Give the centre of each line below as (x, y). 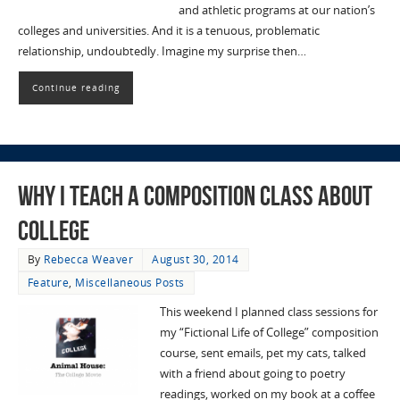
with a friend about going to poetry (252, 374)
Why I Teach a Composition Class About (195, 196)
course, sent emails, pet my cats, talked (262, 354)
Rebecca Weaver (89, 260)
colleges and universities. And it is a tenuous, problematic (168, 30)
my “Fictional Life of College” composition (269, 333)
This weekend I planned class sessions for (268, 312)
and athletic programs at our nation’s (276, 10)
